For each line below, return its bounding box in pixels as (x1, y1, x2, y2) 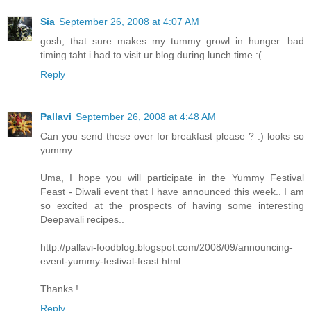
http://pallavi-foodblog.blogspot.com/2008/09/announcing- (40, 242, 293, 253)
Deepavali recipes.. (40, 214, 124, 226)
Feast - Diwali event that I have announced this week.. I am (40, 186, 304, 198)
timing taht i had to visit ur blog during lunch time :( (40, 49, 262, 60)
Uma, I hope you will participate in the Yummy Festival (40, 172, 304, 184)
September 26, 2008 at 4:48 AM (76, 111, 216, 123)
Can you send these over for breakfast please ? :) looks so (40, 131, 304, 142)
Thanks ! (40, 283, 78, 295)
